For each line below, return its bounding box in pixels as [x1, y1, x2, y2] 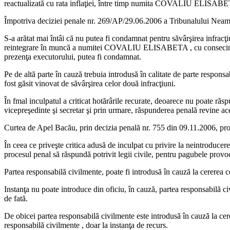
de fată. [4, 194, 28, 203]
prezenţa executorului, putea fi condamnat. [4, 52, 141, 62]
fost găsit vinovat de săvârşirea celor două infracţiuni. [4, 79, 176, 88]
